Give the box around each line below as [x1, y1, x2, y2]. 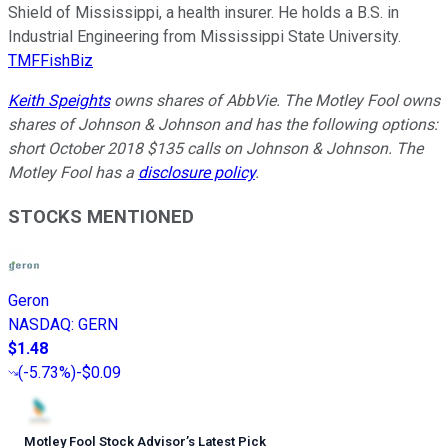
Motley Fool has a [8, 162, 138, 182]
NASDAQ [8, 315, 71, 335]
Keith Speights [8, 90, 110, 110]
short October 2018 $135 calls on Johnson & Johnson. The [8, 138, 423, 158]
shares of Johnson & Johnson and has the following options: [8, 114, 438, 134]
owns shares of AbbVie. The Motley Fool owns [110, 90, 440, 110]
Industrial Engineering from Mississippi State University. [8, 26, 401, 46]
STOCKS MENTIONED [8, 206, 194, 229]
